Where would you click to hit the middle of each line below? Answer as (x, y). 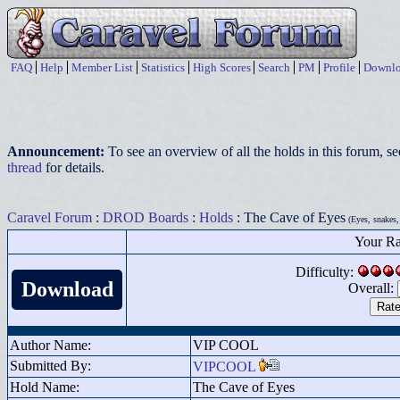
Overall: (373, 288)
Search (274, 67)
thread (25, 167)
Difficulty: (326, 272)
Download (67, 289)
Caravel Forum (50, 217)
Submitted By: (50, 366)
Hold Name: (45, 387)
